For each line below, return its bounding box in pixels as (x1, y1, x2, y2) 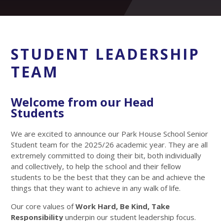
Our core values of (11, 201, 76, 211)
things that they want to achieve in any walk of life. (11, 183, 181, 193)
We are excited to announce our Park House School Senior (11, 128, 209, 139)
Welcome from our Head (11, 93, 154, 110)
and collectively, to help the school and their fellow (11, 161, 182, 171)
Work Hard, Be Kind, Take (75, 201, 170, 211)
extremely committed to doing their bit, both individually (11, 150, 202, 160)
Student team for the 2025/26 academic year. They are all (11, 139, 208, 149)
